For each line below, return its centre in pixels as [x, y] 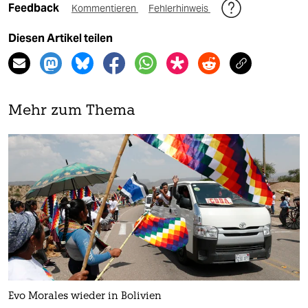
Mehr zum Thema [72, 111]
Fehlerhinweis [179, 9]
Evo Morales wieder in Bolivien [85, 296]
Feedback [35, 8]
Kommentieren [105, 9]
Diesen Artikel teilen [60, 38]
